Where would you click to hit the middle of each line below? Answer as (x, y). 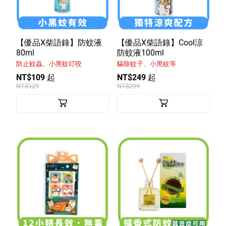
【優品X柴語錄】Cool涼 (160, 43)
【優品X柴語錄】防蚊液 (59, 43)
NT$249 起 (136, 78)
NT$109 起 (36, 78)
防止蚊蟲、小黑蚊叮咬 (49, 64)
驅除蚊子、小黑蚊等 (147, 64)
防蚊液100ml (140, 53)
